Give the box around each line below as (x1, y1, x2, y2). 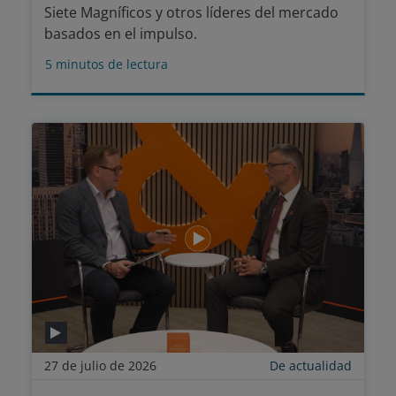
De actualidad (270, 357, 352, 374)
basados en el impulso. (44, 24, 197, 43)
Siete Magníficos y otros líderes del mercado (44, 3, 339, 22)
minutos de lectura (56, 56, 168, 72)
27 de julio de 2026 (44, 357, 156, 374)
